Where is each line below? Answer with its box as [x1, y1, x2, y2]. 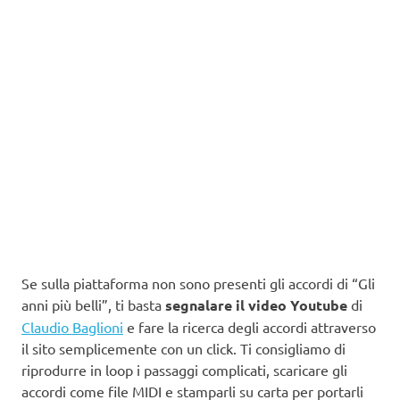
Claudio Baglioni [21, 317, 123, 336]
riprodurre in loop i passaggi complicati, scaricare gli [21, 360, 347, 379]
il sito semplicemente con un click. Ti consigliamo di [21, 338, 346, 357]
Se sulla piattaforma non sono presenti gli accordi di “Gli [21, 273, 375, 292]
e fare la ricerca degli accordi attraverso [123, 317, 376, 336]
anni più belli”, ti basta [21, 295, 165, 313]
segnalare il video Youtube [165, 295, 347, 314]
